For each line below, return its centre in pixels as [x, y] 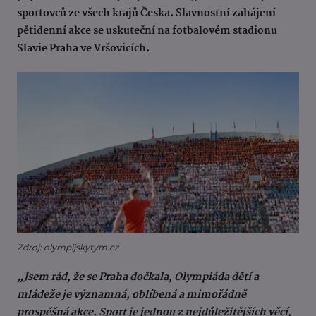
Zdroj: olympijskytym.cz [68, 248]
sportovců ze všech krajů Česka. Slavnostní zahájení [146, 14]
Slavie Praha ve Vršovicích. [83, 49]
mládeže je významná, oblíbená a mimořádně [132, 295]
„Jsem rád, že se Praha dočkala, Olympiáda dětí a [138, 278]
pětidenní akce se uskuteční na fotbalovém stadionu [147, 31]
